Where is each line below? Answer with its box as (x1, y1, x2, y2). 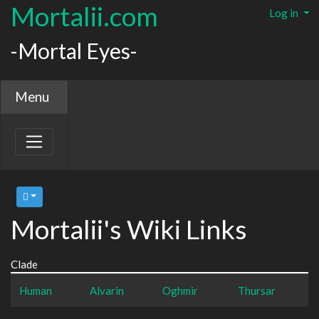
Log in (269, 6, 301, 19)
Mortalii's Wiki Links (11, 212, 247, 245)
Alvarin (90, 283, 124, 297)
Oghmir (162, 283, 198, 297)
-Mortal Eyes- (11, 38, 137, 63)
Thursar (238, 283, 276, 297)
